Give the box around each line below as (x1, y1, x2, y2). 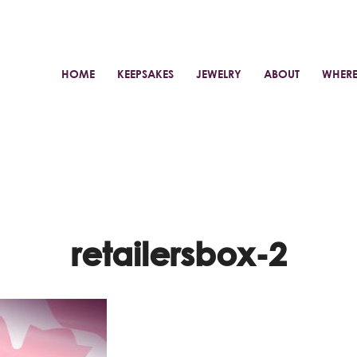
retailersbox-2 (70, 233, 287, 273)
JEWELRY (195, 67, 241, 81)
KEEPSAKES (116, 67, 174, 81)
